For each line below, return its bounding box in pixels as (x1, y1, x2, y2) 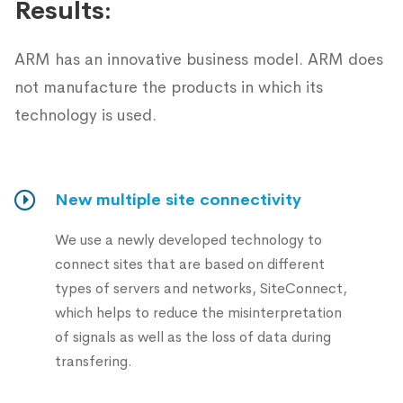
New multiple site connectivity (55, 190, 301, 210)
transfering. (55, 352, 132, 371)
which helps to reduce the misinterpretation (55, 303, 342, 322)
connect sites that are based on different (55, 255, 325, 273)
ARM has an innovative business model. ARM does (14, 49, 383, 69)
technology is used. (14, 105, 157, 125)
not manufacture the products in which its (14, 77, 323, 97)
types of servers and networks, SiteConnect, (55, 279, 347, 298)
